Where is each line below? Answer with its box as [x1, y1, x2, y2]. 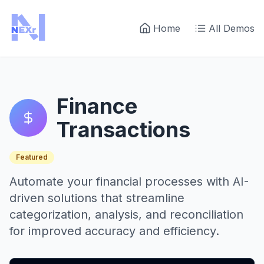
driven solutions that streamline [9, 191, 184, 205]
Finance [57, 93, 137, 119]
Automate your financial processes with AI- [9, 174, 249, 189]
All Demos [209, 22, 255, 34]
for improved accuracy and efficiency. [9, 224, 219, 238]
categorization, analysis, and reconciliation [9, 207, 243, 222]
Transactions [57, 117, 190, 143]
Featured [16, 153, 48, 161]
